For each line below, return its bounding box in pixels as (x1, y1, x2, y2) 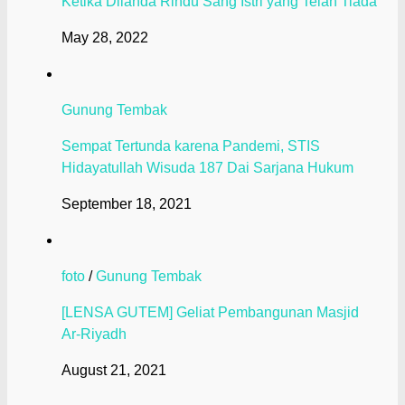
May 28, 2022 (61, 30, 148, 46)
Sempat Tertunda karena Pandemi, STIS (61, 138, 320, 155)
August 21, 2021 (61, 363, 166, 379)
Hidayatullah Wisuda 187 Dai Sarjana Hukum (61, 160, 353, 176)
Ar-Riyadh (61, 326, 127, 343)
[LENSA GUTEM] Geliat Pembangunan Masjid (61, 305, 359, 321)
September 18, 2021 (61, 196, 192, 212)
